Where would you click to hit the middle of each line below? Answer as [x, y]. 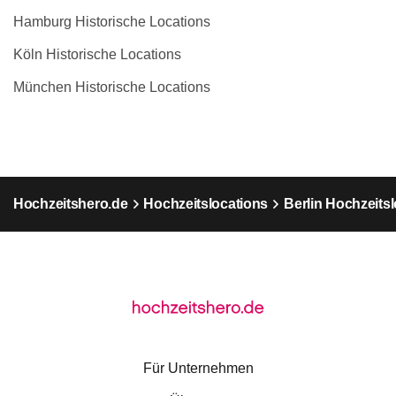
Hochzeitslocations [206, 204]
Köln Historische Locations [97, 54]
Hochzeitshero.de [71, 204]
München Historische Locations [112, 87]
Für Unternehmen [198, 368]
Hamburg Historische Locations [112, 22]
